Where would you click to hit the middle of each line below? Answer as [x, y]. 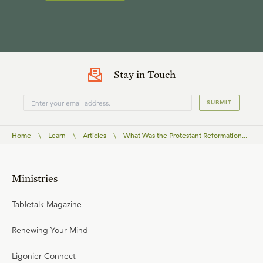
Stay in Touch [144, 74]
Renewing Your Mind [50, 230]
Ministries [35, 178]
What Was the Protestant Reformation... [185, 135]
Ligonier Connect [44, 256]
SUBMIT [219, 102]
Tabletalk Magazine [47, 204]
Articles [95, 135]
